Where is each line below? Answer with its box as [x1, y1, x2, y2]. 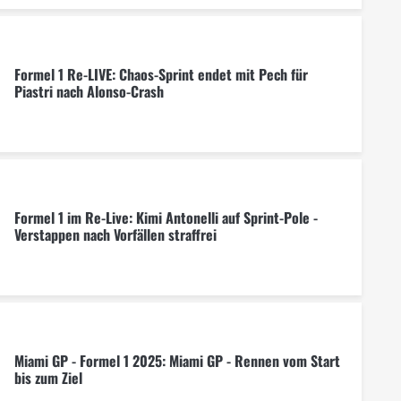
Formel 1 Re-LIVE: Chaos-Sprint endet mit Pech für [13, 64, 308, 86]
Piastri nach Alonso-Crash [13, 81, 164, 103]
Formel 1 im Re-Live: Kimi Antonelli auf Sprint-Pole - [13, 207, 318, 229]
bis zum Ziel [13, 367, 82, 389]
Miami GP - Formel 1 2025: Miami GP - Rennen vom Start [13, 350, 340, 372]
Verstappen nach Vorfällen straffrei [13, 224, 217, 246]
